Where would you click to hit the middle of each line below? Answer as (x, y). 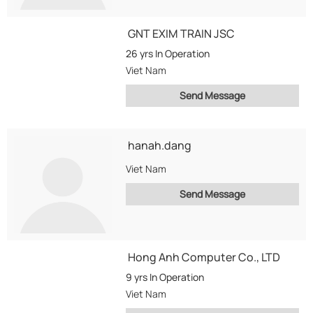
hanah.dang (160, 145)
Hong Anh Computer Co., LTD (204, 257)
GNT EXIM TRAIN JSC (181, 34)
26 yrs (140, 53)
